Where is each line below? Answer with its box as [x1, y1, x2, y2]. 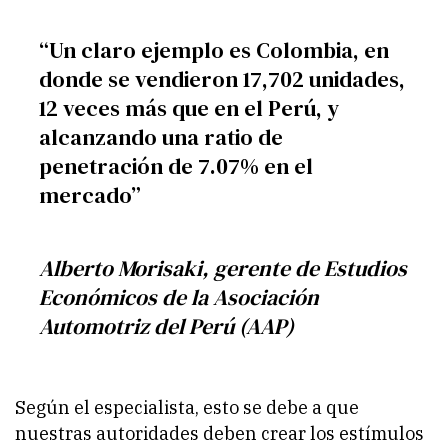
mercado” [39, 179, 141, 210]
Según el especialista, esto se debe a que [15, 396, 359, 420]
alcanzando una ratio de [39, 121, 283, 152]
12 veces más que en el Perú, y [39, 92, 339, 123]
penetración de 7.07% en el [39, 150, 313, 181]
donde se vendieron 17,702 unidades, [39, 63, 405, 94]
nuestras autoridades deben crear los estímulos [15, 422, 424, 446]
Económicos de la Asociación [39, 281, 319, 312]
